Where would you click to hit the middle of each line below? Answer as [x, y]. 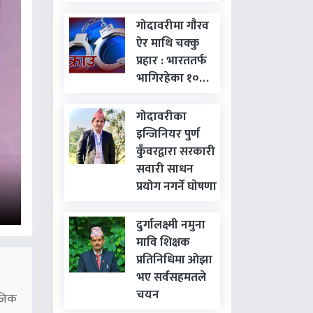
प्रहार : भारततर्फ [172, 61]
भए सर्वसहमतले [171, 277]
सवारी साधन [165, 169]
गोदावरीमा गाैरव [173, 26]
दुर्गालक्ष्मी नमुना [171, 225]
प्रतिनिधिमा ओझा [174, 260]
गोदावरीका [161, 117]
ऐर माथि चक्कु [168, 43]
